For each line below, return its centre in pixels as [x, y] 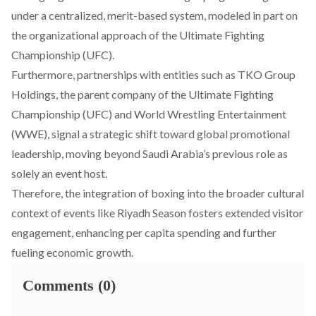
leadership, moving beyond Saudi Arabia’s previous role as [150, 153]
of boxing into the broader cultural [220, 193]
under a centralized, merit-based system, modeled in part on [154, 15]
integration [109, 193]
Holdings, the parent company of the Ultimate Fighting [142, 94]
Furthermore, [44, 74]
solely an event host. [59, 173]
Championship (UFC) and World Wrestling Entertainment [149, 114]
